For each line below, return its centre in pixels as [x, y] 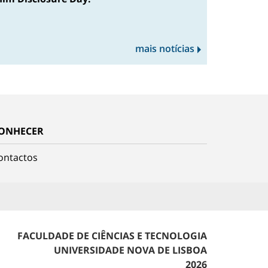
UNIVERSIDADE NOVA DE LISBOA [130, 250]
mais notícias [165, 49]
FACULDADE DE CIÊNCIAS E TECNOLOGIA [112, 236]
